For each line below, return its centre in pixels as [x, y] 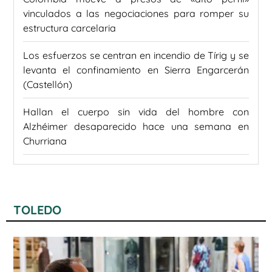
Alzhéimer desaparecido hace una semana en [136, 126]
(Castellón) [48, 84]
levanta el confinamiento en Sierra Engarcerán [136, 70]
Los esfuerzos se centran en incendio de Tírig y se [136, 55]
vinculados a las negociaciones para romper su [136, 13]
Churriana [45, 141]
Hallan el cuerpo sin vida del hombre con [136, 111]
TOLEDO [37, 209]
